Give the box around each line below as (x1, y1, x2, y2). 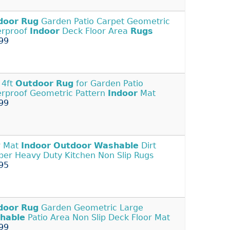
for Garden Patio (73, 79, 143, 89)
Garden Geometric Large (39, 203, 143, 213)
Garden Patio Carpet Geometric (39, 16, 170, 27)
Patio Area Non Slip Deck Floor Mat (25, 213, 170, 223)
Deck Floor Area (60, 26, 130, 36)
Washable (94, 141, 139, 151)
